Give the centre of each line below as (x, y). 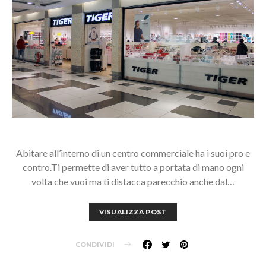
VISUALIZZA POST (133, 212)
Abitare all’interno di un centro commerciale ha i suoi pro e (133, 153)
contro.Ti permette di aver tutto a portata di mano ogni (133, 167)
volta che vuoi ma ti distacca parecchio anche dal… (133, 181)
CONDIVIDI (95, 244)
